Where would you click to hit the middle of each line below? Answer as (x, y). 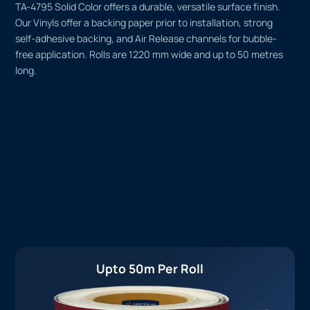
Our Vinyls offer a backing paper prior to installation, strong (144, 22)
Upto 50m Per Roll (149, 269)
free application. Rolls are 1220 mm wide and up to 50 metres (149, 54)
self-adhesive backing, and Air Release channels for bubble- (146, 38)
